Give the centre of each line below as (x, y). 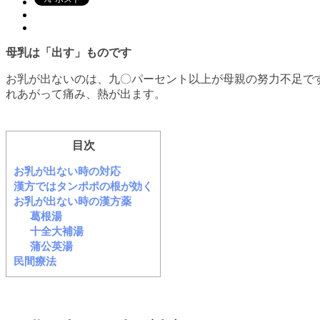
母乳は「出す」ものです (69, 52)
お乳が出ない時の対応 (67, 171)
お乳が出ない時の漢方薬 (72, 201)
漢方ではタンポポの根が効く (83, 186)
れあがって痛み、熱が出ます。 (86, 94)
